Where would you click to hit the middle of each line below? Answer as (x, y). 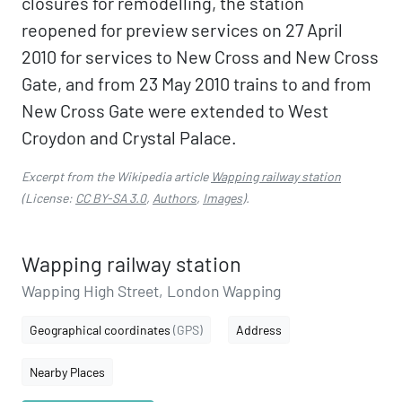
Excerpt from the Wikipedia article (116, 176)
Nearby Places (67, 372)
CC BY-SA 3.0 (111, 198)
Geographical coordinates (101, 330)
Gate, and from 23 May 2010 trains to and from (197, 83)
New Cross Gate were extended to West (175, 110)
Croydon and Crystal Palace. (129, 137)
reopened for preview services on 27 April (182, 30)
